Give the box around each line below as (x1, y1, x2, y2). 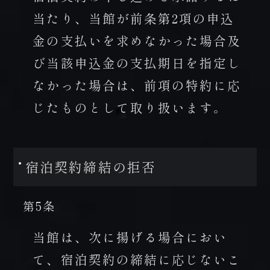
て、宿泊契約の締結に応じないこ (33, 250, 242, 268)
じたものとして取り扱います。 (33, 98, 228, 116)
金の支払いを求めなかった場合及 (33, 31, 242, 49)
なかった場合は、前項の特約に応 (33, 75, 242, 94)
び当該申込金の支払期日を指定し (33, 53, 242, 72)
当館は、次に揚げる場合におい (33, 227, 228, 246)
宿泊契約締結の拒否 (25, 157, 157, 177)
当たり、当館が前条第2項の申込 (33, 8, 235, 27)
